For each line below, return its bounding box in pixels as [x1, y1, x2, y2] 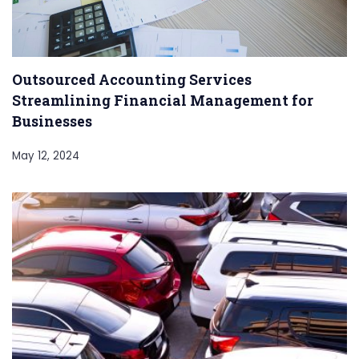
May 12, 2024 [12, 148, 79, 164]
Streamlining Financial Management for [12, 91, 313, 111]
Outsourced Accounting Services [12, 70, 252, 90]
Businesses [12, 111, 92, 131]
